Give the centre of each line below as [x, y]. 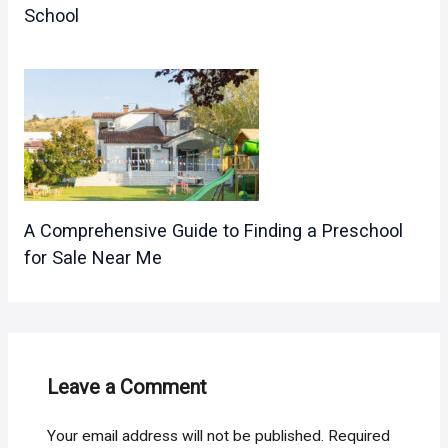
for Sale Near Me [92, 257]
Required [359, 436]
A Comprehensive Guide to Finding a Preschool [213, 230]
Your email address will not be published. [186, 436]
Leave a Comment [127, 387]
